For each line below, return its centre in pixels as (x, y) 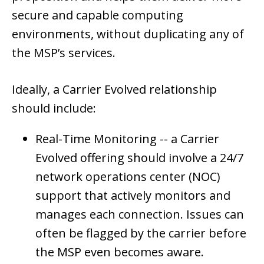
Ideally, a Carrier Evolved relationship (114, 89)
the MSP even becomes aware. (120, 252)
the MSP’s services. (64, 52)
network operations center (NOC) (128, 176)
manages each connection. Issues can (140, 214)
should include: (54, 108)
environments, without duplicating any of (128, 34)
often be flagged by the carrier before (141, 233)
